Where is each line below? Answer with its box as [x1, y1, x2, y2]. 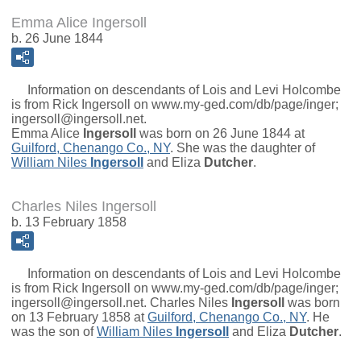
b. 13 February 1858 [11, 215, 127, 230]
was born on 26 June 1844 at [136, 127, 305, 141]
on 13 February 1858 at [11, 310, 147, 325]
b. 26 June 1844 [11, 31, 103, 46]
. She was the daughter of [170, 141, 315, 156]
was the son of [11, 325, 97, 339]
